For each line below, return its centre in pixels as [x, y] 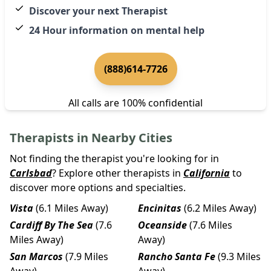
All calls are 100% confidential [135, 103]
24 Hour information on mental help [117, 30]
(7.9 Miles [87, 256]
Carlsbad [31, 173]
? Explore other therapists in [116, 173]
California [207, 173]
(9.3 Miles [239, 256]
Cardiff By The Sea [51, 225]
